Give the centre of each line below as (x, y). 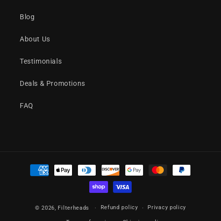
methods (33, 179)
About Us (35, 39)
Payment (32, 165)
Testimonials (41, 61)
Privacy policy (167, 207)
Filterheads (74, 208)
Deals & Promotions (53, 83)
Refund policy (119, 207)
